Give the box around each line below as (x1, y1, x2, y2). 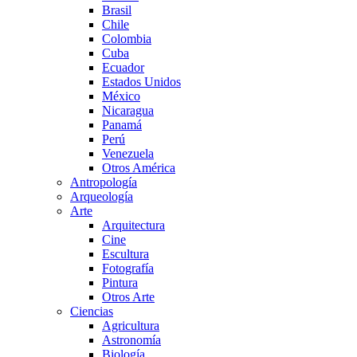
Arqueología (70, 190, 133, 203)
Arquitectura (102, 218, 165, 232)
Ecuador (102, 61, 144, 74)
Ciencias (70, 304, 113, 318)
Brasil (102, 3, 131, 17)
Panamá (102, 118, 142, 131)
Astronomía (102, 333, 161, 347)
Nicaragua (102, 104, 154, 117)
